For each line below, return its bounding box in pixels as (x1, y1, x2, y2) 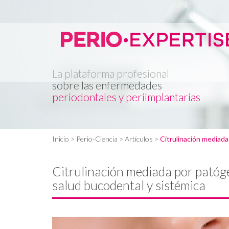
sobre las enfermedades (52, 79, 162, 91)
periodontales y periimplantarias (52, 90, 200, 103)
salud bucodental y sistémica (52, 177, 205, 193)
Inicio (52, 134, 69, 143)
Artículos (125, 134, 153, 143)
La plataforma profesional (52, 67, 169, 80)
